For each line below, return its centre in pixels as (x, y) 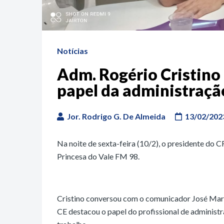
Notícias (72, 51)
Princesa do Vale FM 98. (98, 156)
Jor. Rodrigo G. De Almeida (116, 116)
